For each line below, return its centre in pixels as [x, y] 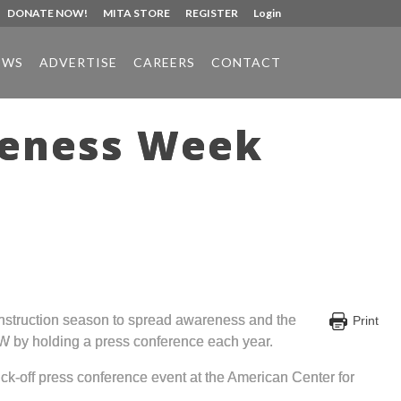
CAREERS [164, 62]
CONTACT [246, 62]
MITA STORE [136, 13]
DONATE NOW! [47, 13]
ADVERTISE [78, 62]
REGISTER [211, 13]
